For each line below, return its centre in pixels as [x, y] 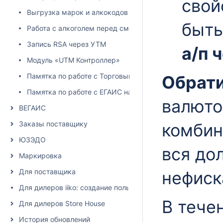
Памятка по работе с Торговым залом [92, 76]
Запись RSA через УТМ [66, 44]
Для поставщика [47, 171]
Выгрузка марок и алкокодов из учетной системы [113, 12]
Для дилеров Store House [62, 203]
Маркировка [40, 156]
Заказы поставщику [53, 124]
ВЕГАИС [32, 108]
